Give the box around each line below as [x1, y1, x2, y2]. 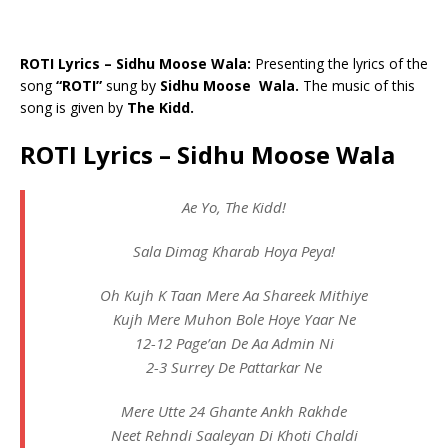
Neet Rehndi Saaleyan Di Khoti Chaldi [110, 425, 358, 446]
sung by [102, 76, 160, 96]
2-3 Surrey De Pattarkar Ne [146, 357, 322, 378]
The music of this [303, 76, 415, 96]
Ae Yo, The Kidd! [182, 197, 286, 218]
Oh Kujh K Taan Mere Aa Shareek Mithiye [100, 285, 368, 306]
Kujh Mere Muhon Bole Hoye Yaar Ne [112, 309, 356, 330]
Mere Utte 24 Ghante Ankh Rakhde [121, 401, 347, 422]
